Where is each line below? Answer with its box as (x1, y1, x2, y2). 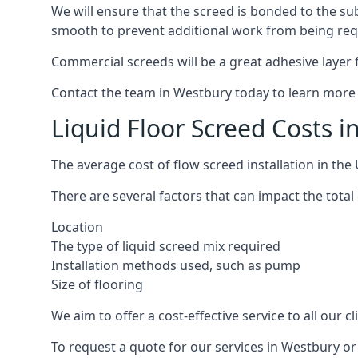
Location (51, 218, 103, 236)
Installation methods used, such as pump (51, 257, 300, 274)
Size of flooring (51, 276, 143, 293)
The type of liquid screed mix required (51, 237, 280, 255)
